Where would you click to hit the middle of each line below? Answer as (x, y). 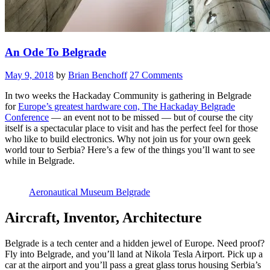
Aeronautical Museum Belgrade (89, 192)
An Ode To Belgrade (55, 52)
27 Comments (156, 75)
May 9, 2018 (29, 75)
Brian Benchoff (98, 75)
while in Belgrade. (40, 161)
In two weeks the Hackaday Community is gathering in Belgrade (128, 96)
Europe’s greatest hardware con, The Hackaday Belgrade (127, 107)
